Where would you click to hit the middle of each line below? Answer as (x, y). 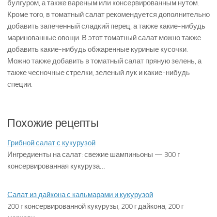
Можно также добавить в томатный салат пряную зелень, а (104, 61)
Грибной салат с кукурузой (51, 143)
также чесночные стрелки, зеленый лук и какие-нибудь (99, 72)
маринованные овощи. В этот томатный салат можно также (104, 38)
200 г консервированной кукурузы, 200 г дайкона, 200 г (95, 206)
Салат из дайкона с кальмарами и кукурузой (80, 194)
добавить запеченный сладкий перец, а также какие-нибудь (106, 26)
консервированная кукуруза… (56, 166)
